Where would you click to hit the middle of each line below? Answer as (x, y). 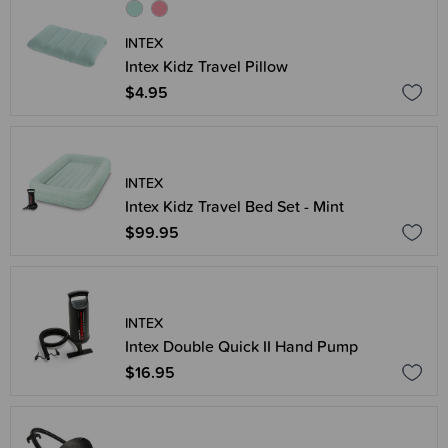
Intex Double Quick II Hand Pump (241, 346)
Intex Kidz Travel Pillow (206, 66)
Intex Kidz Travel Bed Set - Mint (234, 206)
